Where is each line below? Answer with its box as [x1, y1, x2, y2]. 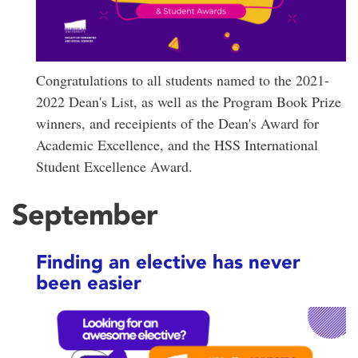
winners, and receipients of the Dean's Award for [36, 113, 319, 133]
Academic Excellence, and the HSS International [36, 134, 318, 154]
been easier [36, 271, 141, 295]
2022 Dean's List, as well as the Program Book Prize [36, 91, 341, 111]
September [12, 196, 157, 232]
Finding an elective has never [36, 250, 300, 274]
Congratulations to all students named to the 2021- [36, 70, 329, 89]
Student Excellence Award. [36, 156, 197, 176]
